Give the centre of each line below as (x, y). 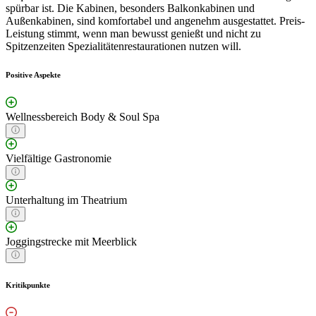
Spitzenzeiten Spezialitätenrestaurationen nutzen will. (123, 46)
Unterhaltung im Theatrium (66, 200)
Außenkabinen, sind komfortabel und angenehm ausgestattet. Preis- (155, 20)
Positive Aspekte (33, 74)
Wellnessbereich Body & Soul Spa (83, 116)
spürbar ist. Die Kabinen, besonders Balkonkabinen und (130, 8)
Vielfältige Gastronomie (59, 158)
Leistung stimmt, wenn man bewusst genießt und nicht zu (133, 33)
